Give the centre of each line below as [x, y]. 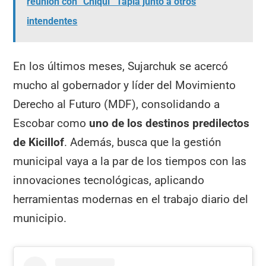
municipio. [40, 218]
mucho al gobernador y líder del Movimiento [125, 85]
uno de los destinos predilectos [170, 123]
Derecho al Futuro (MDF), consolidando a [117, 104]
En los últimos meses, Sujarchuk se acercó [121, 66]
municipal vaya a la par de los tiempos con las [130, 161]
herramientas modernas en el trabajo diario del [131, 199]
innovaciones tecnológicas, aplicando [109, 180]
